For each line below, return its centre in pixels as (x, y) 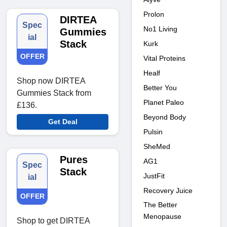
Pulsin (153, 131)
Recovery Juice (168, 190)
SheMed (157, 146)
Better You (160, 87)
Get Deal (63, 122)
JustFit (154, 176)
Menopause (162, 216)
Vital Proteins (164, 58)
